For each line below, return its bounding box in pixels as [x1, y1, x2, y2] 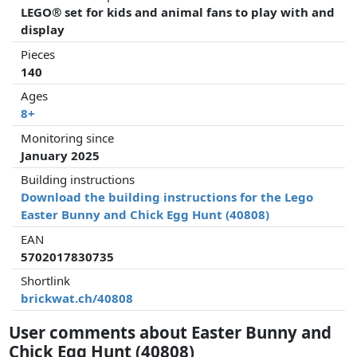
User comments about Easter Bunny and [9, 321, 332, 343]
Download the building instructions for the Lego [21, 189, 314, 206]
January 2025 [21, 147, 100, 163]
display [21, 22, 65, 38]
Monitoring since [21, 129, 115, 146]
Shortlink [21, 273, 71, 289]
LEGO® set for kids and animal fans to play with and [21, 4, 335, 21]
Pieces [21, 45, 56, 62]
